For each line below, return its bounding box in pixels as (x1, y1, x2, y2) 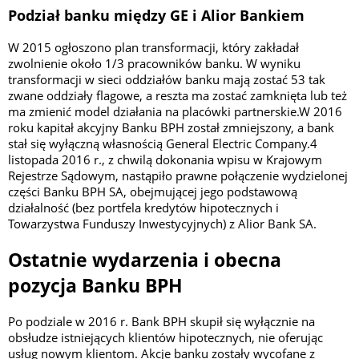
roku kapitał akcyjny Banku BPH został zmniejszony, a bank (8, 119, 334, 135)
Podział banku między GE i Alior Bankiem (8, 6, 305, 26)
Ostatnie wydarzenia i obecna (8, 247, 281, 273)
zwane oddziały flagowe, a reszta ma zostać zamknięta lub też (8, 87, 347, 103)
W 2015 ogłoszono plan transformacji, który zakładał (8, 38, 299, 55)
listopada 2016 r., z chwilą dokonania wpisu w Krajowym (8, 151, 322, 167)
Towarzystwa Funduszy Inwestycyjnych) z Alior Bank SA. (8, 215, 317, 232)
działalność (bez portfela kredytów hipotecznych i (8, 199, 279, 216)
